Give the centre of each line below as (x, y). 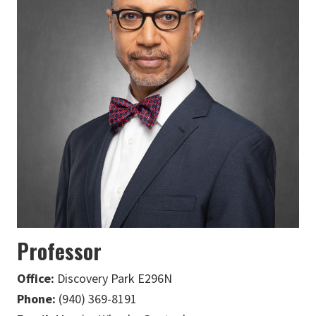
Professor (59, 251)
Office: (37, 279)
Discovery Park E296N (115, 279)
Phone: (38, 299)
